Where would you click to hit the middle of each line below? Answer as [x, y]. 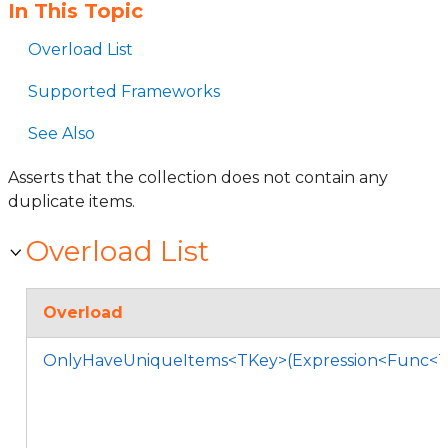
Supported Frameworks [124, 91]
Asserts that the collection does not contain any [198, 177]
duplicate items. [71, 201]
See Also [61, 133]
